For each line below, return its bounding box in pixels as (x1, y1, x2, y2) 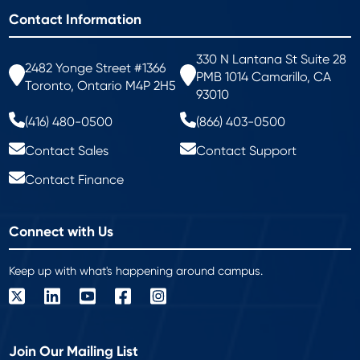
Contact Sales (25, 143, 109, 159)
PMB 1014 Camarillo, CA (196, 69, 331, 85)
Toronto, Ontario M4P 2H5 (25, 78, 177, 94)
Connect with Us (9, 223, 114, 241)
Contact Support (196, 143, 297, 159)
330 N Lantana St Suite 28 (196, 51, 346, 67)
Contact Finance (25, 172, 125, 188)
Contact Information (9, 11, 142, 29)
